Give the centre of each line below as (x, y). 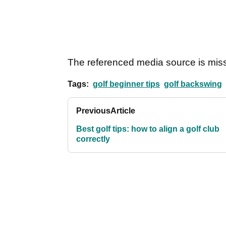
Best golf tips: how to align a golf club (148, 129)
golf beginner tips (126, 84)
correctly (93, 139)
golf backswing (193, 84)
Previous (93, 111)
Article (123, 111)
